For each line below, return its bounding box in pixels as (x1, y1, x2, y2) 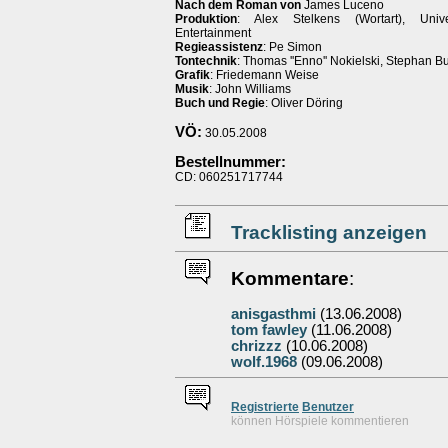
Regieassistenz (175, 40, 263, 54)
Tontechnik (175, 54, 237, 68)
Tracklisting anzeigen (231, 222, 427, 243)
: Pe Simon (263, 40, 322, 54)
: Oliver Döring (265, 96, 343, 110)
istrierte (254, 400, 299, 414)
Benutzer (302, 400, 354, 414)
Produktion (175, 12, 237, 26)
